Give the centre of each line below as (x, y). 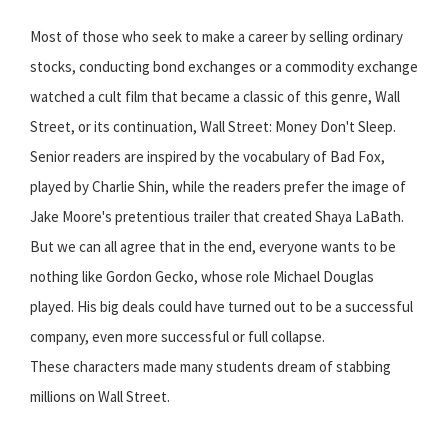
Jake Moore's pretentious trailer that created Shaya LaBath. (217, 217)
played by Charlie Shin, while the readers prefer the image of (218, 187)
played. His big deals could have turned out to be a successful (221, 307)
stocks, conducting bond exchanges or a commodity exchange (224, 67)
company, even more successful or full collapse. (177, 337)
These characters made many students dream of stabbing (210, 367)
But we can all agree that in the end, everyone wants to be (213, 247)
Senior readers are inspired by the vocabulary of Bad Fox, (207, 157)
